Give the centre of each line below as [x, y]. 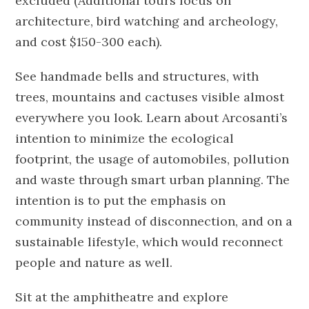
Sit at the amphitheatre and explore [122, 297]
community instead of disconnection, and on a [154, 221]
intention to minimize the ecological [125, 138]
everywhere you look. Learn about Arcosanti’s [152, 117]
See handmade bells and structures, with [137, 76]
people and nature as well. [94, 262]
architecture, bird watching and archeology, [147, 21]
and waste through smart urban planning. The [153, 179]
